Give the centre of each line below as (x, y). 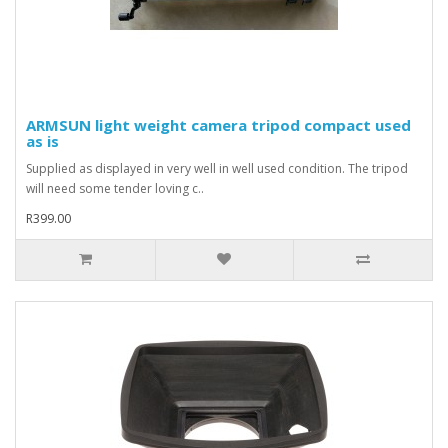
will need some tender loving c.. (115, 188)
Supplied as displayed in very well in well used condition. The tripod (217, 168)
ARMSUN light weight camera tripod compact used (218, 124)
